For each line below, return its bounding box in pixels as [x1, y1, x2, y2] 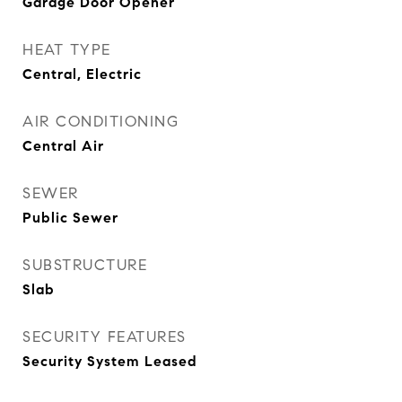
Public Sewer [22, 209, 118, 226]
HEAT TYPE [22, 40, 111, 59]
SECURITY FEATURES [22, 328, 187, 346]
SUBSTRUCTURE [22, 256, 147, 275]
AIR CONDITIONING [22, 112, 179, 131]
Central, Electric [22, 66, 142, 83]
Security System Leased [22, 353, 197, 370]
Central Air [22, 137, 104, 154]
